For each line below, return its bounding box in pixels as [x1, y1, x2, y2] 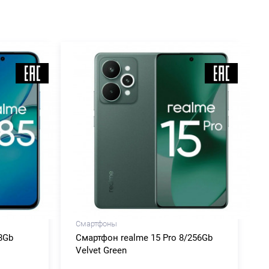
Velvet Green [76, 244, 127, 256]
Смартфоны [76, 219, 117, 228]
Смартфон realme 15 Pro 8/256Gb [76, 232, 213, 243]
